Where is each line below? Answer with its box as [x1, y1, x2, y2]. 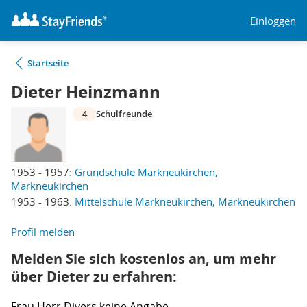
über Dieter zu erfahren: [11, 267, 177, 286]
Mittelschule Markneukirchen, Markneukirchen [75, 195, 295, 208]
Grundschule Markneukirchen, [75, 165, 218, 179]
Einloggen [250, 13, 296, 27]
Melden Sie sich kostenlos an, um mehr [11, 249, 276, 268]
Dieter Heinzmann [11, 80, 160, 103]
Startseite [27, 57, 69, 69]
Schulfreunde [96, 108, 152, 120]
